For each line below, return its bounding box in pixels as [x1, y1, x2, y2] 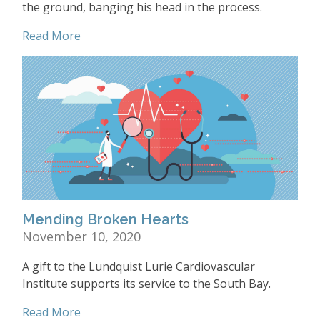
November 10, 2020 [22, 228, 141, 246]
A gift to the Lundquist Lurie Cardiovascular [22, 259, 255, 275]
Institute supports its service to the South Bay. [22, 276, 271, 292]
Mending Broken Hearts [22, 211, 189, 229]
